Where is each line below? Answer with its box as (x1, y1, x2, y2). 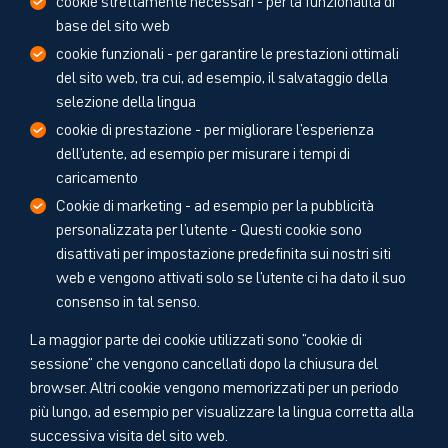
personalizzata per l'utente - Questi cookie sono (56, 216, 362, 239)
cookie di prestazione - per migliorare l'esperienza (56, 116, 374, 139)
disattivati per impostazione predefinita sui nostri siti (56, 240, 391, 263)
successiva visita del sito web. (30, 422, 228, 445)
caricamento (56, 164, 138, 187)
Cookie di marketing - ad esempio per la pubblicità (56, 192, 374, 215)
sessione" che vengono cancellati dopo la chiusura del (30, 350, 378, 373)
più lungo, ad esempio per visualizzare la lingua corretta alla (30, 398, 414, 421)
